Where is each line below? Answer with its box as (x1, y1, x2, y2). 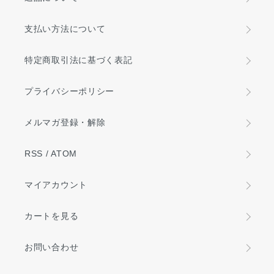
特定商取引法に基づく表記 (24, 55, 133, 65)
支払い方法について (24, 24, 106, 34)
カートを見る (24, 211, 79, 221)
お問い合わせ (24, 242, 79, 253)
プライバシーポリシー (24, 86, 114, 97)
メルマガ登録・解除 (24, 117, 106, 128)
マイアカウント (24, 180, 87, 190)
